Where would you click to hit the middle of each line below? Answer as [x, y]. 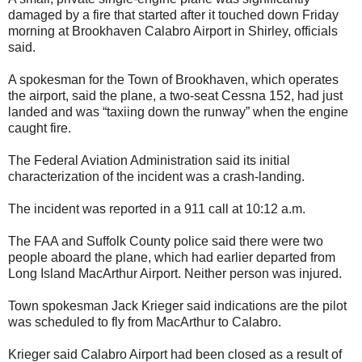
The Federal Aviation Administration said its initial [149, 160]
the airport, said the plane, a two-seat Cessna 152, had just [175, 95]
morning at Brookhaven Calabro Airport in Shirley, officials [173, 31]
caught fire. [40, 128]
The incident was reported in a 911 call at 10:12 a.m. [157, 208]
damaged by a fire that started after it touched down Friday [173, 15]
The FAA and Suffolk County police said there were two [166, 241]
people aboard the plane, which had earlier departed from [172, 257]
